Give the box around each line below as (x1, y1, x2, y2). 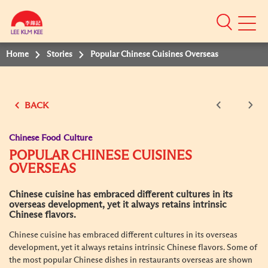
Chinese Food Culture (9, 133, 92, 142)
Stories (47, 50, 72, 59)
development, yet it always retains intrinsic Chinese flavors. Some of (9, 243, 257, 252)
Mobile (237, 22, 264, 31)
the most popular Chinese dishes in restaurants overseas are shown (9, 256, 252, 264)
